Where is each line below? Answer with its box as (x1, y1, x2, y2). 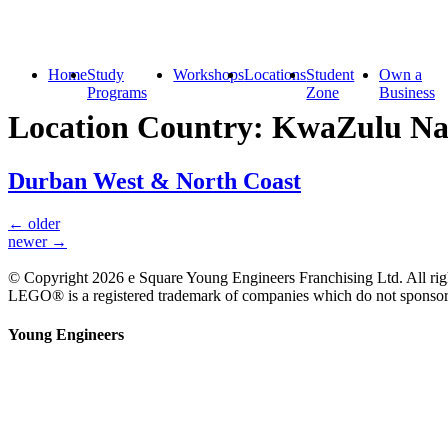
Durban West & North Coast (8, 167, 301, 194)
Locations (244, 66, 307, 83)
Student (306, 66, 355, 83)
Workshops (173, 66, 245, 83)
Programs (87, 84, 147, 101)
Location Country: (8, 109, 272, 146)
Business (379, 84, 436, 101)
